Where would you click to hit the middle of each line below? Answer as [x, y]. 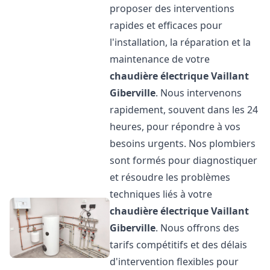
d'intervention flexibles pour [174, 262]
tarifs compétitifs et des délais [179, 245]
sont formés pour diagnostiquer [184, 160]
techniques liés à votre [161, 194]
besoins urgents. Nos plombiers [183, 143]
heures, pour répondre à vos [175, 127]
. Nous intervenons [199, 93]
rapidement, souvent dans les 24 [184, 110]
